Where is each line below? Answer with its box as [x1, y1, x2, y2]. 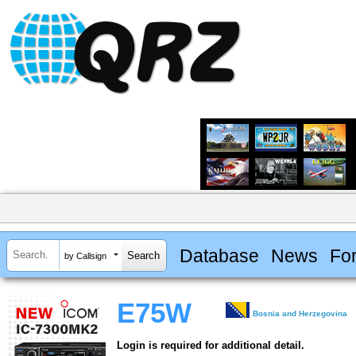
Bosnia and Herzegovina [253, 309, 348, 319]
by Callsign [64, 250, 106, 261]
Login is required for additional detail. [117, 339, 304, 352]
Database [179, 245, 259, 266]
